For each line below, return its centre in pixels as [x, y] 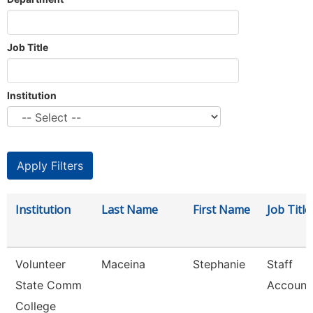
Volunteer [41, 264]
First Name [221, 210]
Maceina [123, 264]
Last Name [130, 210]
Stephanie [219, 264]
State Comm [49, 285]
